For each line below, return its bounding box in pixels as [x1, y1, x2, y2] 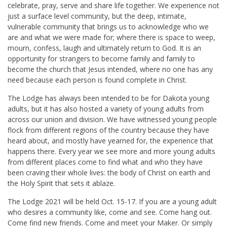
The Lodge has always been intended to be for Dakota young [8, 93, 209, 103]
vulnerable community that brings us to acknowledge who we [8, 22, 209, 32]
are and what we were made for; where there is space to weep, [8, 32, 215, 43]
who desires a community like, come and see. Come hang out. [8, 207, 212, 217]
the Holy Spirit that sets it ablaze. [8, 178, 115, 188]
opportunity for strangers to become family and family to [8, 54, 195, 64]
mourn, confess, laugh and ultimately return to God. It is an [8, 43, 201, 53]
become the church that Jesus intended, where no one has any [8, 64, 213, 74]
